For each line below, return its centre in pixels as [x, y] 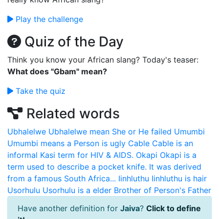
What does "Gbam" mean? [57, 71]
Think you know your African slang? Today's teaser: [103, 60]
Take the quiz [39, 91]
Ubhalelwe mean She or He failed [110, 131]
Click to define [174, 208]
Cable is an [173, 143]
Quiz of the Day [72, 42]
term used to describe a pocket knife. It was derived [104, 167]
